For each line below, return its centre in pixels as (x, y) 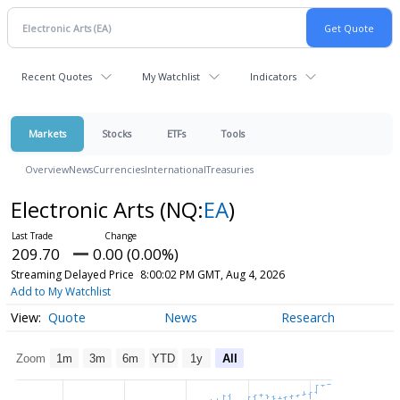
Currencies (119, 169)
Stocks (117, 133)
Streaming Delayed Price (72, 275)
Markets (47, 133)
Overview (47, 169)
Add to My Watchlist (60, 292)
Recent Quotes (57, 76)
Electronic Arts (85, 209)
